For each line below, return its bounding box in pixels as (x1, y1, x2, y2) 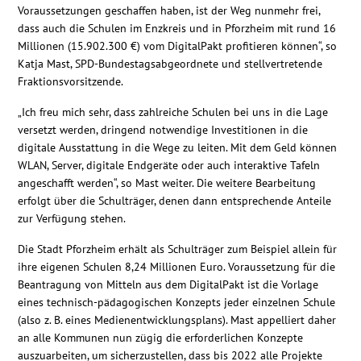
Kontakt (15, 7, 58, 23)
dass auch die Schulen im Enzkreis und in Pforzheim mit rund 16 (18, 21, 337, 35)
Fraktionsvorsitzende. (18, 74, 124, 89)
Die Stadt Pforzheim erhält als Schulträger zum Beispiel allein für (18, 242, 338, 256)
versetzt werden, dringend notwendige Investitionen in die (18, 122, 309, 137)
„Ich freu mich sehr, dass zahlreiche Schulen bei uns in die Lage (18, 105, 329, 119)
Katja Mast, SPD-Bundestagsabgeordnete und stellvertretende (18, 56, 323, 71)
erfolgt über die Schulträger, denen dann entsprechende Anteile (18, 193, 332, 208)
